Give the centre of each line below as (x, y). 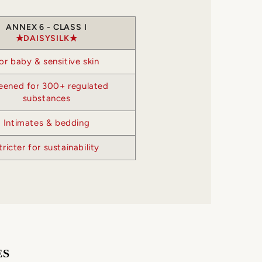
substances (46, 99)
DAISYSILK (46, 39)
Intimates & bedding (46, 123)
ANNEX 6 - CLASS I (46, 27)
